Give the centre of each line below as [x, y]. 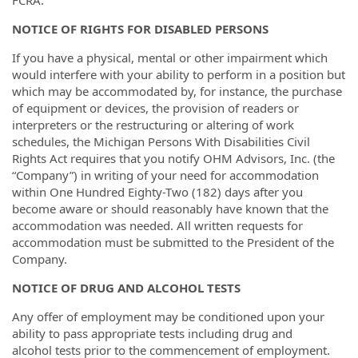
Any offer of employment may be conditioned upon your [168, 316]
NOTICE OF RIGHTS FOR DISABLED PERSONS [140, 28]
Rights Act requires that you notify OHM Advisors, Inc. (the [173, 158]
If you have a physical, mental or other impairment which [170, 57]
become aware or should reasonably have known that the [170, 208]
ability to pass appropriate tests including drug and [152, 333]
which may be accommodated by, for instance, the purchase [177, 91]
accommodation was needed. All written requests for [157, 225]
